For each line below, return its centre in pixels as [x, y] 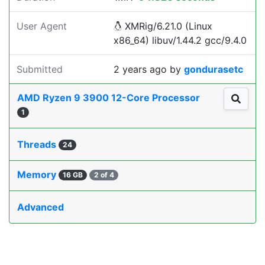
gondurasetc [214, 69]
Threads [38, 144]
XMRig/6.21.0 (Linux [167, 26]
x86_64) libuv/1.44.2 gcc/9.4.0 [180, 40]
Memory [38, 174]
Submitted [40, 69]
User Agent [42, 26]
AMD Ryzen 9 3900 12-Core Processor [110, 98]
